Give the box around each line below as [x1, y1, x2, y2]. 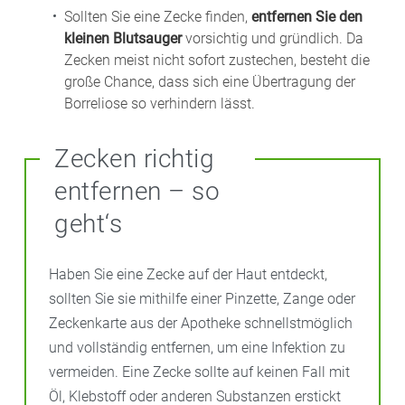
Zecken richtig [54, 143, 214, 174]
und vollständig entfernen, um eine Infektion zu [49, 338, 345, 356]
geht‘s [54, 208, 122, 239]
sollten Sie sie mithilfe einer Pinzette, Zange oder [49, 289, 355, 307]
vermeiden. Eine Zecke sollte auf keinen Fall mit [49, 363, 350, 381]
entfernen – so [54, 175, 220, 206]
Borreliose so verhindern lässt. [64, 94, 255, 112]
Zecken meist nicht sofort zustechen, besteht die [64, 51, 370, 69]
